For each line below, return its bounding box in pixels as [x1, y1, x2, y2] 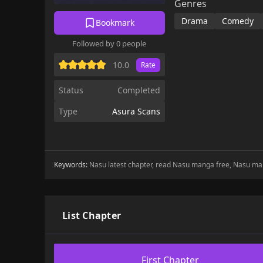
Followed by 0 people [72, 38, 147, 49]
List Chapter [62, 208, 122, 222]
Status [59, 84, 83, 96]
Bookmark [96, 16, 135, 28]
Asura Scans [112, 105, 160, 117]
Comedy [221, 15, 254, 26]
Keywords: [54, 159, 89, 170]
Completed [117, 84, 160, 96]
